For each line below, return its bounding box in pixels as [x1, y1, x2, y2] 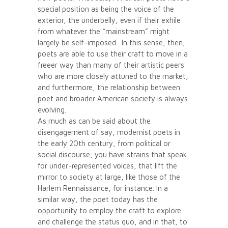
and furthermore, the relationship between [38, 82, 180, 92]
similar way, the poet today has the [38, 194, 158, 204]
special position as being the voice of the [38, 4, 174, 13]
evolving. [38, 105, 66, 114]
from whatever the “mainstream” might [38, 26, 169, 36]
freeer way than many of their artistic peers [38, 60, 184, 69]
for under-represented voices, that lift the [38, 161, 177, 170]
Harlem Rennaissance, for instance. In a [38, 183, 168, 192]
